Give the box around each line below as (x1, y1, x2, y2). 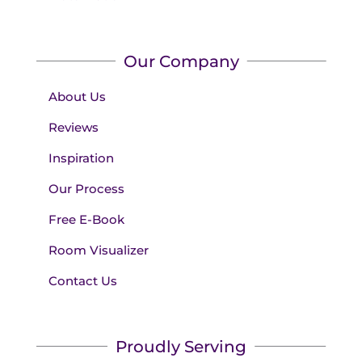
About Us (48, 88, 106, 104)
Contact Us (48, 272, 117, 288)
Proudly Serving (116, 336, 246, 356)
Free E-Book (48, 211, 124, 227)
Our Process (48, 180, 124, 196)
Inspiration (48, 149, 114, 166)
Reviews (48, 119, 99, 135)
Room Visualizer (48, 242, 149, 258)
